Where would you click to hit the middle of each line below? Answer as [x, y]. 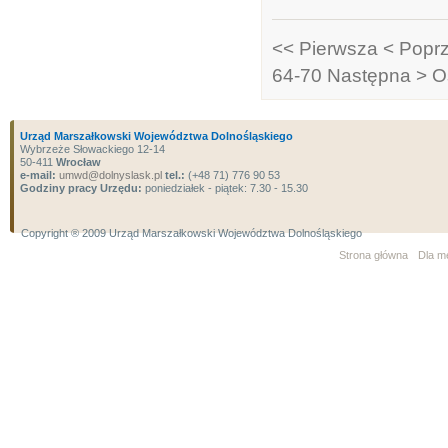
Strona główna [373, 255]
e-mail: [38, 175]
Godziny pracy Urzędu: [81, 188]
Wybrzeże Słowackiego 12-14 [92, 149]
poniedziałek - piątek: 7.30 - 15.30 [225, 188]
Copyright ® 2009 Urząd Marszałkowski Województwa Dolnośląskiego [191, 233]
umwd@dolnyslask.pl [109, 175]
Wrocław [78, 162]
